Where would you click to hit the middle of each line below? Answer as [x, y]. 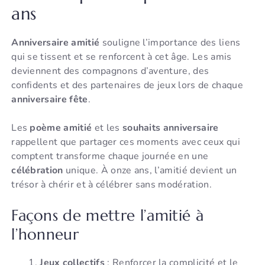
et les [107, 128]
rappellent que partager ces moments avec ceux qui [126, 142]
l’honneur [45, 235]
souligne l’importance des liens [170, 43]
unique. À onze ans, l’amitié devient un [150, 171]
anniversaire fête [50, 100]
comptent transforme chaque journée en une [110, 156]
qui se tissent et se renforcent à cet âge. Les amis [122, 57]
